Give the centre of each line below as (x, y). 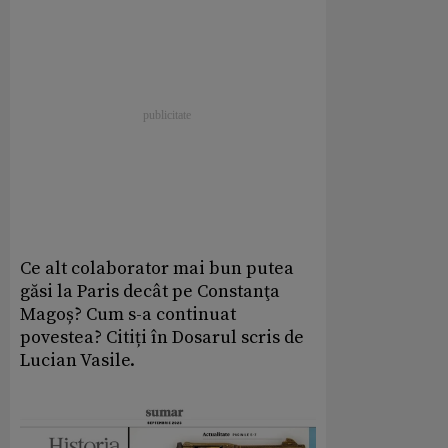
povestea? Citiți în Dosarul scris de (162, 337)
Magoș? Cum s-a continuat (128, 314)
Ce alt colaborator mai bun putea (157, 268)
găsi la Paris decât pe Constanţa (150, 291)
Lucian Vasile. (77, 360)
